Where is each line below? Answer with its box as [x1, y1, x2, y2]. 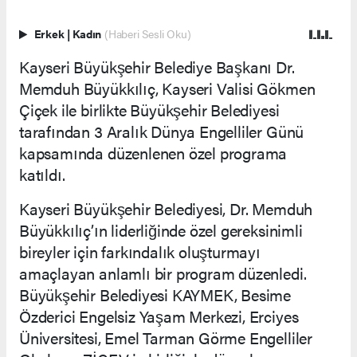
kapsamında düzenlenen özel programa [19, 140, 288, 164]
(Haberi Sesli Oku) [104, 25, 191, 41]
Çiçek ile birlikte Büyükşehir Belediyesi [19, 97, 280, 121]
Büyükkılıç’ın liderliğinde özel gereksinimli [19, 218, 303, 241]
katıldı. [19, 162, 69, 186]
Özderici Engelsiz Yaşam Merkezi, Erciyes [19, 304, 299, 328]
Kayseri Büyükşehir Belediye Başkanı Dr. [19, 54, 295, 78]
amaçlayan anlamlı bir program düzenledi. [19, 261, 307, 284]
